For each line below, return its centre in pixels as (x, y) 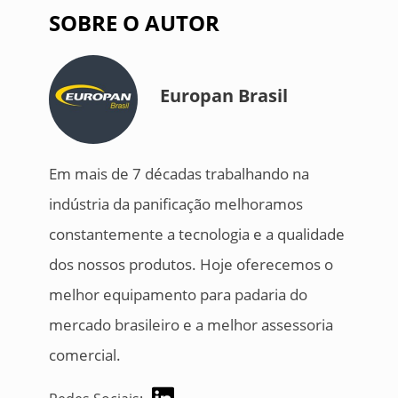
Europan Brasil (223, 95)
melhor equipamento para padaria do (178, 295)
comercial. (84, 355)
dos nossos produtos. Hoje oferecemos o (191, 265)
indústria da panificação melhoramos (175, 204)
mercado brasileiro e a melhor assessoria (191, 325)
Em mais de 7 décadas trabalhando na (179, 174)
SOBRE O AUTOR (134, 23)
